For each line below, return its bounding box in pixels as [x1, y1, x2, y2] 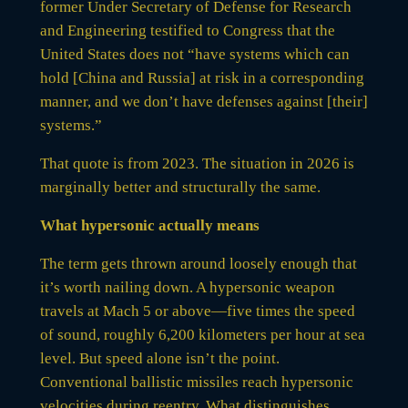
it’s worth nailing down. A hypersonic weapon [39, 279, 335, 296]
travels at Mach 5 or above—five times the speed [39, 302, 355, 320]
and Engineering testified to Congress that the [39, 22, 335, 39]
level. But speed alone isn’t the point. [39, 350, 280, 367]
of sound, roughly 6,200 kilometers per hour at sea [39, 326, 365, 343]
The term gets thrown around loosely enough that [39, 255, 357, 272]
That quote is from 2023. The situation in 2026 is [39, 155, 354, 172]
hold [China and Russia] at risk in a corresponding [39, 69, 364, 87]
